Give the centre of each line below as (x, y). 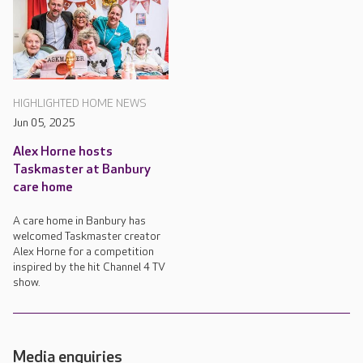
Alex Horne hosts (63, 152)
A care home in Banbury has (79, 220)
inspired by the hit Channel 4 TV (89, 267)
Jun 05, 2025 (44, 122)
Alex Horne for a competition (83, 251)
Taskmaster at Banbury (82, 169)
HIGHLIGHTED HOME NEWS (80, 103)
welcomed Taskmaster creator (87, 236)
